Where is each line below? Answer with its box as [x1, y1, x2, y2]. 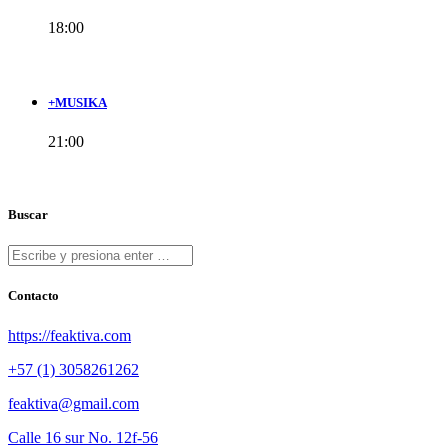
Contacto [8, 288, 59, 304]
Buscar [8, 207, 48, 223]
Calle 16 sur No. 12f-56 [8, 428, 158, 446]
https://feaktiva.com [8, 326, 131, 344]
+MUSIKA [48, 94, 107, 110]
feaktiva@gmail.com [8, 394, 139, 412]
